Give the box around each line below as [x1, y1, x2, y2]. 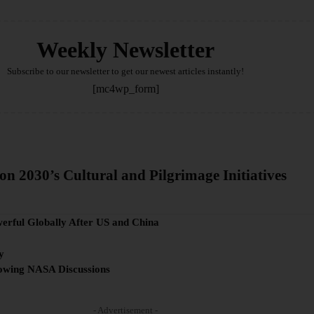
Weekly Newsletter [36, 36, 214, 62]
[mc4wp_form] [92, 82, 159, 95]
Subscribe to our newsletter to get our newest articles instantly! [7, 65, 244, 76]
